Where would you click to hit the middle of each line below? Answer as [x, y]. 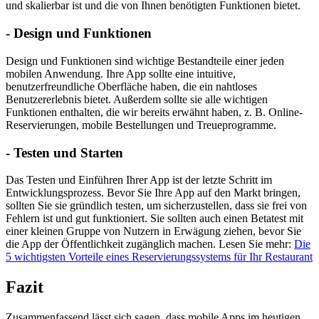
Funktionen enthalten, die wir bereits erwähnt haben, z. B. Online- [154, 112]
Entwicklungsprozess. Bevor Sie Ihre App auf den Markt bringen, [153, 193]
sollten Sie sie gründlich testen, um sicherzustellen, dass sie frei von [156, 206]
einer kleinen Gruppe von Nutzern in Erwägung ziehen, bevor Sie [153, 231]
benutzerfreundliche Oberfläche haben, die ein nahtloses [131, 86]
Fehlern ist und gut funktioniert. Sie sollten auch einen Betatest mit [155, 219]
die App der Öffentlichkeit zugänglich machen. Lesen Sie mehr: [150, 244]
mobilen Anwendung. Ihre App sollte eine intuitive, [121, 73]
